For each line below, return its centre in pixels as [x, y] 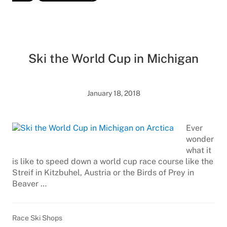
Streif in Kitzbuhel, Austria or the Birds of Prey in [103, 173]
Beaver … [29, 184]
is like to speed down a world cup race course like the [113, 161]
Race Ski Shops [37, 218]
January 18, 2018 [113, 93]
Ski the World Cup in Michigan [113, 58]
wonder [200, 139]
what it [199, 150]
